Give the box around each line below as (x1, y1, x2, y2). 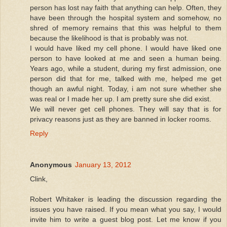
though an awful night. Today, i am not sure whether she (30, 84, 221, 93)
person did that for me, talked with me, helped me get (30, 74, 221, 83)
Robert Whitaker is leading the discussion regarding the (30, 195, 221, 203)
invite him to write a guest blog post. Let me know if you (30, 215, 221, 223)
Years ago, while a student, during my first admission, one (30, 64, 221, 72)
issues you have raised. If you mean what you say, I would (30, 205, 221, 213)
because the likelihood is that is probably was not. (30, 33, 188, 42)
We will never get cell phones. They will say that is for (30, 104, 221, 113)
